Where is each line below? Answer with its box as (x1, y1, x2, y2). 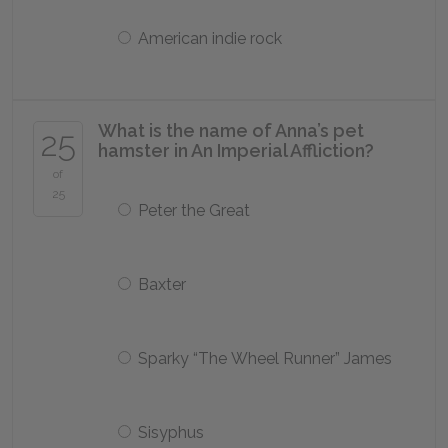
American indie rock (138, 29, 282, 48)
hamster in (98, 140, 191, 161)
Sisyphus (138, 423, 204, 442)
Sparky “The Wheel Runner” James (138, 349, 392, 368)
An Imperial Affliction (191, 140, 365, 161)
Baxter (138, 275, 186, 294)
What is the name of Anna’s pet (98, 120, 364, 141)
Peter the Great (138, 201, 250, 220)
